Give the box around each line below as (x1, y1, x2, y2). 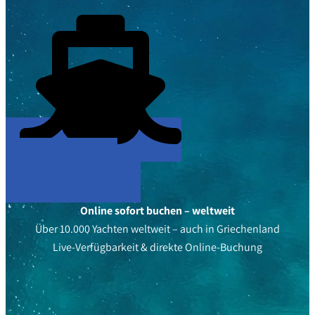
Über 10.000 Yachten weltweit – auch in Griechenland (35, 221, 280, 236)
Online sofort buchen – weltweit (80, 203, 235, 218)
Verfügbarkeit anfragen (6, 172, 127, 188)
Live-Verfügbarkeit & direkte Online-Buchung (53, 240, 262, 255)
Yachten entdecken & (6, 152, 117, 168)
